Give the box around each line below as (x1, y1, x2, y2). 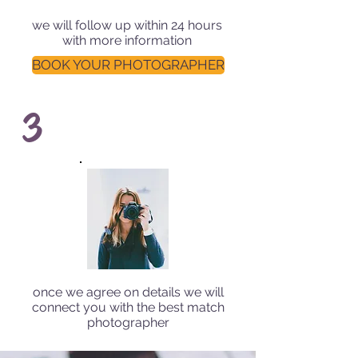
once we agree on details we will (32, 284, 224, 300)
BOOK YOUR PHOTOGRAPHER (32, 57, 225, 73)
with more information (62, 33, 192, 48)
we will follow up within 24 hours (32, 18, 222, 33)
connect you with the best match (31, 300, 225, 315)
